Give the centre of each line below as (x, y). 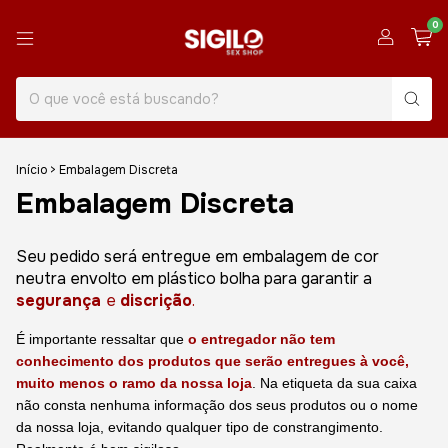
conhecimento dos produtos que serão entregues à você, (212, 361)
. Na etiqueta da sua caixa (334, 383)
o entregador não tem (261, 339)
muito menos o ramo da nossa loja (134, 383)
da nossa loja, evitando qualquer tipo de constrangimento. (199, 427)
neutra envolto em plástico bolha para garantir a (194, 278)
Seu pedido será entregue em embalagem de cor (197, 256)
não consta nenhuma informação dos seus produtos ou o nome (217, 405)
